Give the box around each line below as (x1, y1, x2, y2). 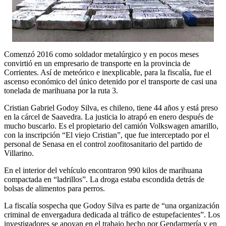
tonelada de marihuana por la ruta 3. (4, 86, 118, 95)
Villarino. (4, 148, 34, 157)
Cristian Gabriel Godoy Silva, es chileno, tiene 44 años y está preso (4, 103, 218, 112)
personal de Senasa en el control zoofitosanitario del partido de (4, 139, 202, 148)
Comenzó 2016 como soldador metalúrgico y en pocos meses (4, 49, 199, 59)
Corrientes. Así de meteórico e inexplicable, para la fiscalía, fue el (4, 68, 211, 77)
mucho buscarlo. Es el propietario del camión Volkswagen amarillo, (4, 121, 218, 130)
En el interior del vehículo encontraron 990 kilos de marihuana (4, 165, 202, 175)
